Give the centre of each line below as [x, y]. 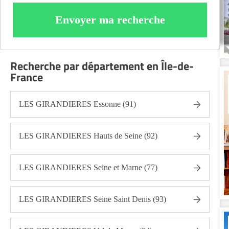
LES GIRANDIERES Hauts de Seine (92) [88, 136]
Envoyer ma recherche [110, 20]
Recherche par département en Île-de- [102, 66]
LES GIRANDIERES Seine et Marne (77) [88, 167]
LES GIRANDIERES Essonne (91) [77, 104]
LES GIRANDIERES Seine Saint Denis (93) [93, 199]
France [27, 77]
